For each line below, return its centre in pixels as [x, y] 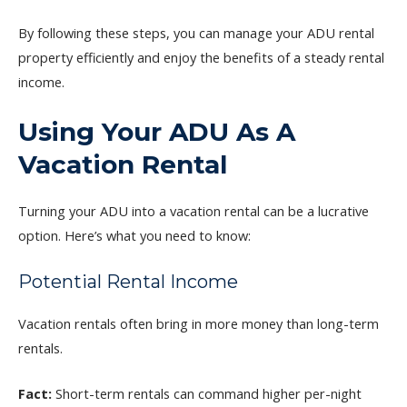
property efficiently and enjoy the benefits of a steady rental [201, 57]
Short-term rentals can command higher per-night [207, 393]
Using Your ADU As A [157, 132]
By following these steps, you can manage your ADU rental [196, 32]
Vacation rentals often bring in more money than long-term [199, 323]
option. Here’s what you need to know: [134, 236]
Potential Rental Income [128, 281]
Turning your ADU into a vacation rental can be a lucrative [194, 211]
